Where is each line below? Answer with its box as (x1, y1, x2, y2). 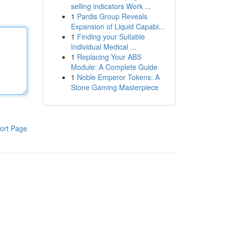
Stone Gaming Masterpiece (70, 82, 159, 92)
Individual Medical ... (70, 42, 136, 52)
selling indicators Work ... (70, 1, 151, 11)
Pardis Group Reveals (77, 11, 147, 21)
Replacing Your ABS (77, 52, 141, 62)
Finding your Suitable (77, 31, 145, 42)
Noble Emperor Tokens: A (77, 72, 160, 82)
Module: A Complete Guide (70, 62, 158, 72)
